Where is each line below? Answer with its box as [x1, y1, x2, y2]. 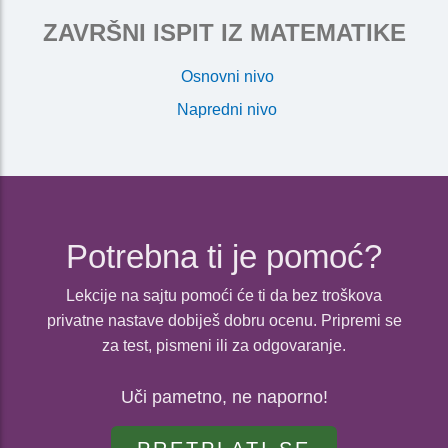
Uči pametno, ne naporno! [120, 387, 328, 408]
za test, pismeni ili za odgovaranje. [102, 337, 346, 355]
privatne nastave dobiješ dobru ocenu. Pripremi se [46, 312, 402, 330]
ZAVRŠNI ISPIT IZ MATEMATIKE [42, 19, 406, 47]
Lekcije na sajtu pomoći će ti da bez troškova [66, 287, 382, 305]
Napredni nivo [177, 101, 278, 119]
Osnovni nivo [180, 68, 274, 86]
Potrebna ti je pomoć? [66, 238, 382, 276]
